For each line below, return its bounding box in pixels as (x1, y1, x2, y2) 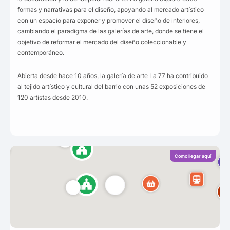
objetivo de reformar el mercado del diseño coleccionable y (17, 38, 186, 46)
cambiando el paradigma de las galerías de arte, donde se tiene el (17, 27, 204, 35)
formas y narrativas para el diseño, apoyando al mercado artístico (17, 6, 204, 14)
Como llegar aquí (175, 153, 211, 159)
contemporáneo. (17, 49, 64, 57)
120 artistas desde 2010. (17, 93, 88, 102)
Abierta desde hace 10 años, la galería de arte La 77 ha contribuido (17, 72, 208, 80)
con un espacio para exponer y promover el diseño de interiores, (17, 16, 200, 25)
